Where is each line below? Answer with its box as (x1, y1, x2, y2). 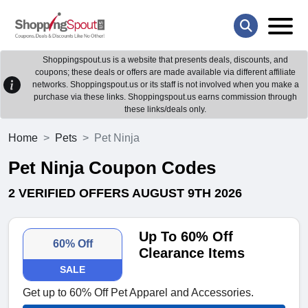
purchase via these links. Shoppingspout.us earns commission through (34, 92, 297, 102)
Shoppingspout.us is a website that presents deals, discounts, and (43, 55, 288, 65)
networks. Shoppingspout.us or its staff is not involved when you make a (32, 80, 299, 90)
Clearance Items (139, 245, 245, 261)
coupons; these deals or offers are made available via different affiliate (35, 67, 296, 78)
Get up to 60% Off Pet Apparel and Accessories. (23, 287, 254, 299)
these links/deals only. (124, 104, 206, 115)
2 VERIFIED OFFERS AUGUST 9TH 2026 (8, 186, 242, 201)
